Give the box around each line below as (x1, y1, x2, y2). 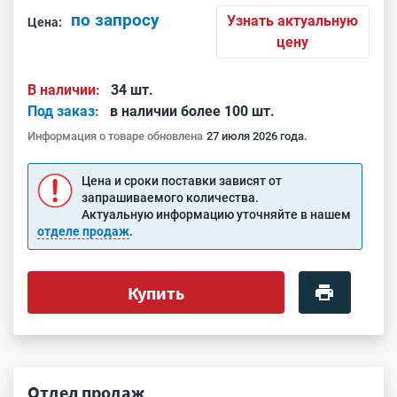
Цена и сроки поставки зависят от (82, 174, 282, 188)
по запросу (71, 10, 160, 31)
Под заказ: (27, 103, 99, 120)
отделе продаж (37, 224, 129, 238)
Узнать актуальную (227, 12, 359, 29)
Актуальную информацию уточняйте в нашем (82, 207, 351, 222)
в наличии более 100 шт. (110, 103, 275, 120)
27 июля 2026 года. (206, 129, 307, 143)
